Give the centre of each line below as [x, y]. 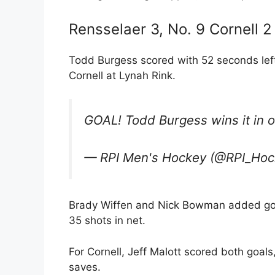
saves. [85, 267]
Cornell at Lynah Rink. [122, 75]
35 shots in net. [107, 221]
